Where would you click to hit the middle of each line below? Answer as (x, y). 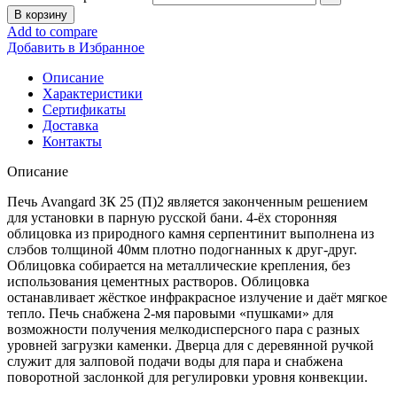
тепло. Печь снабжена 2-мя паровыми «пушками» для (170, 313)
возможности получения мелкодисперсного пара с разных (183, 329)
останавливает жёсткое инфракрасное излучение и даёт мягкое (197, 297)
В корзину (41, 14)
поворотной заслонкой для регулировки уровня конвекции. (187, 377)
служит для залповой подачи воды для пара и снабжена (175, 361)
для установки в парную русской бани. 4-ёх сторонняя (172, 217)
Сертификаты (84, 109)
